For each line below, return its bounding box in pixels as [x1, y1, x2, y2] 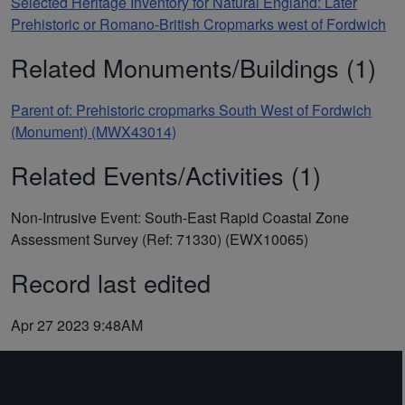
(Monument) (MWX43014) [11, 120, 176, 142]
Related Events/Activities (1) [11, 156, 321, 193]
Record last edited [11, 264, 211, 300]
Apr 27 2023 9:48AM [11, 314, 143, 335]
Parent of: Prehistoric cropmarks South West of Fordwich [11, 99, 372, 120]
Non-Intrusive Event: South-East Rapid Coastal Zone [11, 206, 349, 228]
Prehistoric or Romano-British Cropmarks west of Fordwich [11, 13, 386, 34]
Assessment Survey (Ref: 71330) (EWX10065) [11, 228, 308, 250]
